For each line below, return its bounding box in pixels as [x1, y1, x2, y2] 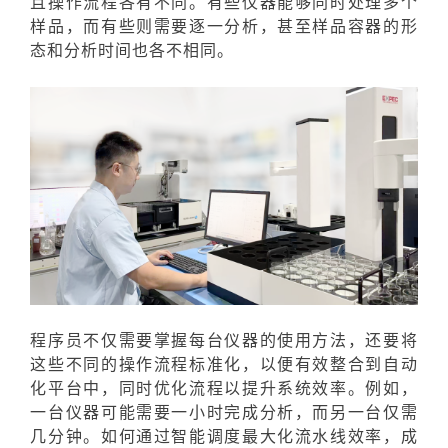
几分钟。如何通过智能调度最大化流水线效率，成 [30, 428, 418, 446]
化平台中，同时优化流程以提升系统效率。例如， [30, 380, 418, 398]
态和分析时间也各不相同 [30, 42, 218, 60]
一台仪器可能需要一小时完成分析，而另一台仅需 [30, 404, 418, 422]
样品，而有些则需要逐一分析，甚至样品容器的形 [30, 18, 418, 36]
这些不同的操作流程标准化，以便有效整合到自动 [30, 356, 418, 374]
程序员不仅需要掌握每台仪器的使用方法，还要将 [30, 332, 418, 350]
